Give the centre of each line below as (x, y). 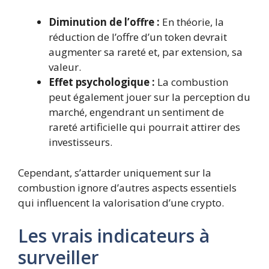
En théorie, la (192, 22)
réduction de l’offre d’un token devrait (138, 37)
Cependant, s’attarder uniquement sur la (115, 172)
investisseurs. (80, 142)
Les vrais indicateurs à (114, 236)
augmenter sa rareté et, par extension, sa (146, 52)
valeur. (65, 67)
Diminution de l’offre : (104, 22)
